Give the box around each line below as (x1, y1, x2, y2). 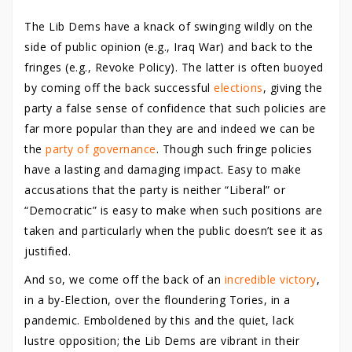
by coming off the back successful (24, 80, 214, 95)
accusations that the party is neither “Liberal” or (24, 182, 285, 197)
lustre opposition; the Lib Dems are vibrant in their (24, 333, 299, 348)
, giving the (262, 80, 323, 95)
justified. (24, 244, 71, 258)
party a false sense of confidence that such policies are (24, 101, 326, 115)
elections (214, 80, 263, 95)
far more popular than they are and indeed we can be (24, 121, 316, 136)
